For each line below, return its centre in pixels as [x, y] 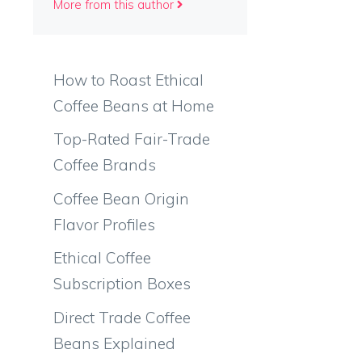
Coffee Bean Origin [121, 198]
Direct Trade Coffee [122, 317]
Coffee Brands [105, 165]
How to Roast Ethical [128, 80]
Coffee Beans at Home [134, 105]
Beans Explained [114, 343]
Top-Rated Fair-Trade [132, 139]
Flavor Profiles [104, 224]
